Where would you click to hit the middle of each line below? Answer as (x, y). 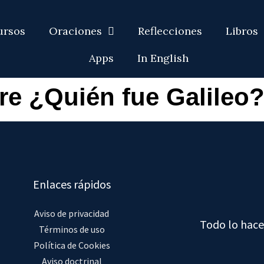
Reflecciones (170, 31)
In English (163, 58)
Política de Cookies (72, 245)
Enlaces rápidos (72, 184)
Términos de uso (72, 230)
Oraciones (76, 31)
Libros (242, 31)
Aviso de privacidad (72, 214)
